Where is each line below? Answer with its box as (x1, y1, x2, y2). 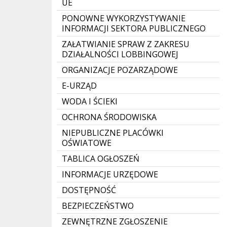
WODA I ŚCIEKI (62, 96, 118, 107)
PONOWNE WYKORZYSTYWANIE (62, 13, 185, 24)
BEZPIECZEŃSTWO (62, 200, 134, 211)
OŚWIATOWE (62, 137, 111, 148)
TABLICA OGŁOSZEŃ (62, 153, 139, 164)
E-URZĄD (62, 80, 97, 91)
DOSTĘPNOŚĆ (62, 184, 116, 196)
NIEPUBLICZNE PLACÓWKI (62, 127, 164, 138)
